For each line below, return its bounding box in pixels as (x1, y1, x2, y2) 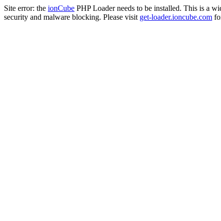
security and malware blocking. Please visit (4, 13, 140, 21)
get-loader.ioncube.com (140, 13, 212, 21)
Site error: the (4, 4, 48, 12)
